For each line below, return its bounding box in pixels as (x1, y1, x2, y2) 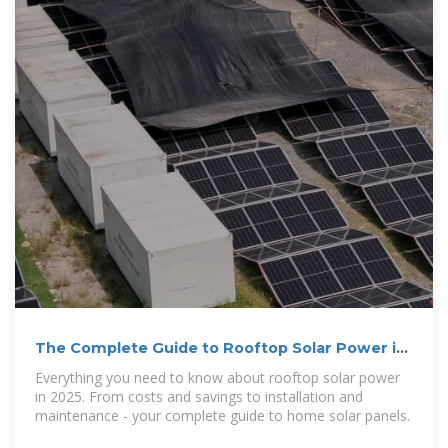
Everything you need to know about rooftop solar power (35, 367, 400, 387)
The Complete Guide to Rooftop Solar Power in (35, 338, 406, 357)
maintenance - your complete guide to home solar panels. (35, 405, 410, 425)
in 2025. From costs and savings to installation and (35, 386, 363, 406)
